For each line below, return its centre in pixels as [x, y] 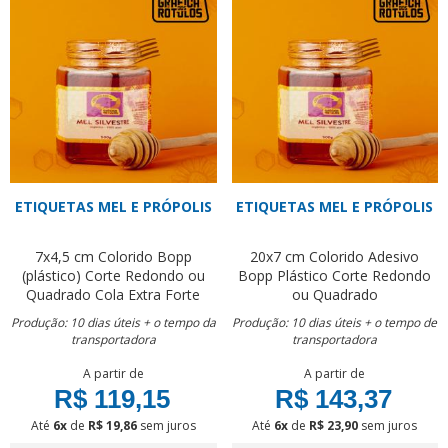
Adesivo [394, 256]
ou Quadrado [334, 294]
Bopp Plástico [283, 275]
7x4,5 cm [64, 256]
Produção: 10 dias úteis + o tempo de [335, 322]
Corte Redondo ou [144, 275]
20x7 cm [278, 256]
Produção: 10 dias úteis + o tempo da [113, 322]
